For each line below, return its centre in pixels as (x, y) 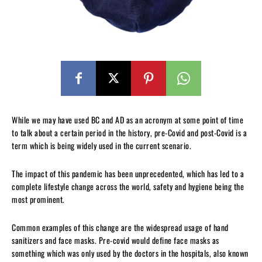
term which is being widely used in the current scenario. (101, 145)
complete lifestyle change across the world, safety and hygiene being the (128, 186)
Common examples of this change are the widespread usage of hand (120, 227)
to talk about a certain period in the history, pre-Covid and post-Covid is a (129, 132)
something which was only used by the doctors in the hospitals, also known (130, 253)
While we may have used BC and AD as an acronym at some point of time (127, 119)
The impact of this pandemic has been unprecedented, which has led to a (128, 173)
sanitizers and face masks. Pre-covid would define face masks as (116, 240)
